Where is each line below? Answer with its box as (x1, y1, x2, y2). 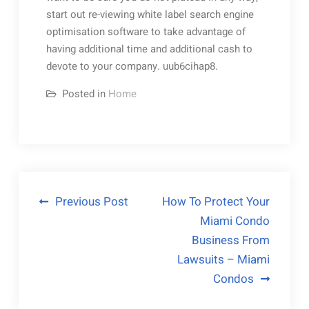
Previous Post (54, 192, 128, 210)
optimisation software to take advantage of (46, 23, 246, 39)
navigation (38, 214, 117, 239)
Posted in (61, 86, 108, 101)
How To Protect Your (162, 192, 270, 210)
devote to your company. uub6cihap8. (46, 58, 218, 74)
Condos (213, 270, 255, 288)
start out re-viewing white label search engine (46, 6, 254, 22)
